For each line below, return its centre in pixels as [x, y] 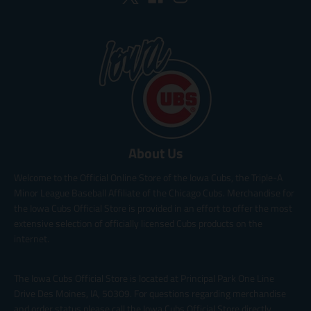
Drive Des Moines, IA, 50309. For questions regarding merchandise [150, 294]
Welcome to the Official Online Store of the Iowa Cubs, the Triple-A [148, 178]
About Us [155, 153]
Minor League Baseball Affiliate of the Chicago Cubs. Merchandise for [154, 193]
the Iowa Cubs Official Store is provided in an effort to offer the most [153, 208]
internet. [32, 239]
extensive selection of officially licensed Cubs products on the [138, 224]
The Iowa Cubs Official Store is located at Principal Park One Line [144, 278]
